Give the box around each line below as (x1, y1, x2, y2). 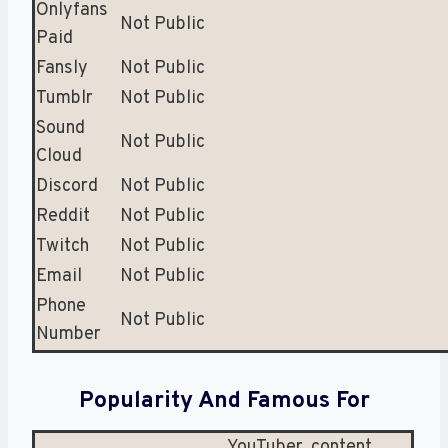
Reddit (36, 204, 90, 228)
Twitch (36, 234, 89, 258)
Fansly (36, 56, 88, 80)
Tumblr (36, 86, 93, 110)
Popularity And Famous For (78, 386, 370, 416)
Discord (36, 174, 98, 198)
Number (36, 322, 101, 346)
